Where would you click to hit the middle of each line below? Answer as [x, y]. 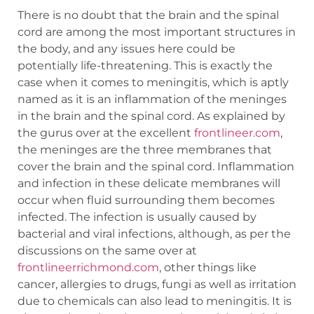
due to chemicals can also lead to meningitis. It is [155, 301]
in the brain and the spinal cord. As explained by [151, 116]
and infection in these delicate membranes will [149, 184]
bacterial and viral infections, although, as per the [154, 234]
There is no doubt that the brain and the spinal [148, 15]
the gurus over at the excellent [106, 133]
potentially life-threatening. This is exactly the [145, 66]
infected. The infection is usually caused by [137, 217]
